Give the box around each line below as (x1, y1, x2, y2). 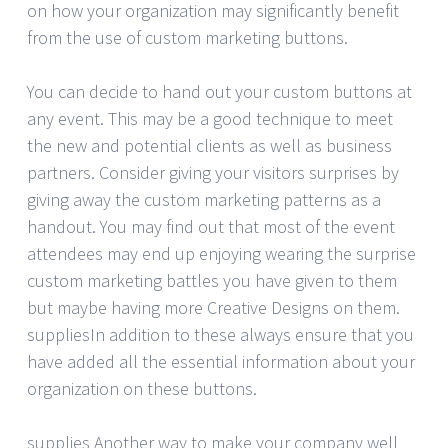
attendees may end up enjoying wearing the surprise (27, 241, 416, 265)
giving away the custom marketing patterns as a (27, 187, 381, 211)
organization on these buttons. (27, 376, 257, 400)
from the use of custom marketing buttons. (27, 25, 348, 49)
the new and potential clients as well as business (27, 133, 392, 157)
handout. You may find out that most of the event (27, 214, 395, 238)
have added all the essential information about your (27, 349, 415, 373)
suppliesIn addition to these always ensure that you (27, 322, 414, 346)
